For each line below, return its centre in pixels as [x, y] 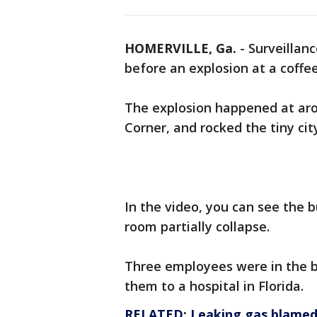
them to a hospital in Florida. [214, 286]
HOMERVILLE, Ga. [180, 48]
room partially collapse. [197, 226]
